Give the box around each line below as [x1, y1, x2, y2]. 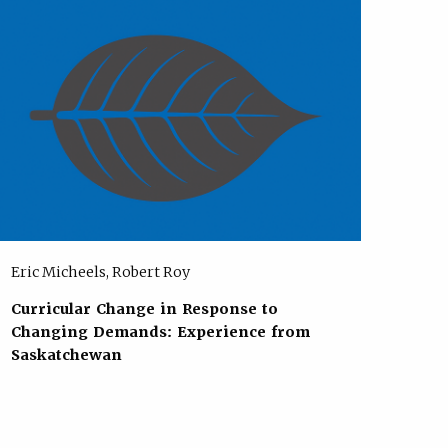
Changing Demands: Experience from [10, 323, 310, 342]
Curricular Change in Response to [10, 300, 278, 319]
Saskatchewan [10, 346, 122, 365]
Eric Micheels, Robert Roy [10, 262, 190, 281]
